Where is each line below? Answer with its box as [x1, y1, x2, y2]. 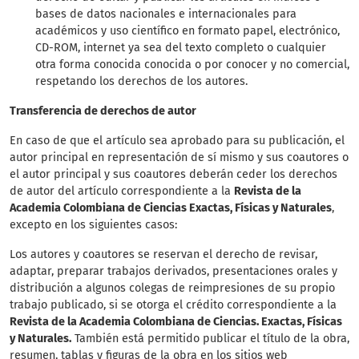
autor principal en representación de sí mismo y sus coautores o [10, 151, 349, 164]
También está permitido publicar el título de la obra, [71, 332, 349, 345]
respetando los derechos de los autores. [35, 75, 248, 88]
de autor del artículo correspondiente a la [10, 184, 234, 198]
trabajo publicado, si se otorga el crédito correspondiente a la [10, 298, 337, 312]
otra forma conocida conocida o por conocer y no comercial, [35, 58, 349, 71]
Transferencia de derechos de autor [10, 104, 196, 118]
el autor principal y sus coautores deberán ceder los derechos [10, 167, 337, 181]
